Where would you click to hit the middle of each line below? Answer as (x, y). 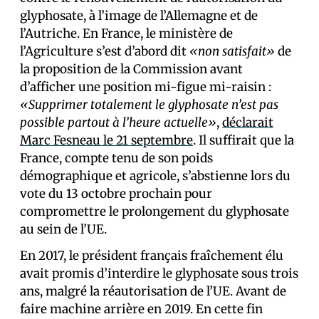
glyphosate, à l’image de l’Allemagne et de (139, 16)
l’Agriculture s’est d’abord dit (105, 51)
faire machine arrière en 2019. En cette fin (141, 309)
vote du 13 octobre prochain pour (116, 194)
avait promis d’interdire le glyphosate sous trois (159, 273)
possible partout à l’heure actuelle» (118, 122)
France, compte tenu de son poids (116, 158)
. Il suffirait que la (244, 140)
